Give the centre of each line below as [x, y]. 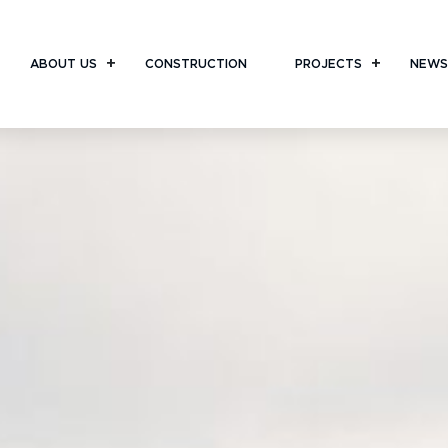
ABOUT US [63, 63]
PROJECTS [328, 63]
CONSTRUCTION [195, 63]
